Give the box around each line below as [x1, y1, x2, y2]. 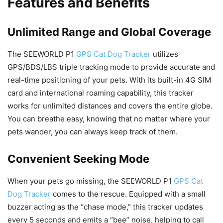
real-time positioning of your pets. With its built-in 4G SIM [7, 75, 211, 85]
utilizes [151, 49, 178, 59]
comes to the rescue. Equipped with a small [51, 189, 206, 199]
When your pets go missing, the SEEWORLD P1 [7, 176, 174, 186]
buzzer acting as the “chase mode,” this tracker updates [7, 202, 203, 212]
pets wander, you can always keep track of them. [7, 127, 178, 137]
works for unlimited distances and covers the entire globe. [7, 101, 213, 111]
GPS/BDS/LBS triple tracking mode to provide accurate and [7, 62, 215, 72]
